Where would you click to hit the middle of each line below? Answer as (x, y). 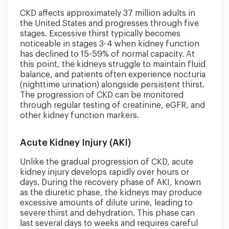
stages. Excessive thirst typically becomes (100, 34)
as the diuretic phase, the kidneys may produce (111, 193)
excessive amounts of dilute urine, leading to (106, 203)
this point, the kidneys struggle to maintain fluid (113, 64)
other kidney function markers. (79, 116)
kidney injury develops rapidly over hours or (105, 172)
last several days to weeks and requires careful (109, 223)
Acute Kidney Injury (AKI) (75, 143)
